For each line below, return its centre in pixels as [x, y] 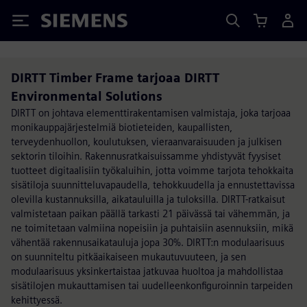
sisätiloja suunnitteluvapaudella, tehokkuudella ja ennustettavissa [153, 185]
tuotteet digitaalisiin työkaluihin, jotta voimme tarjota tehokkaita [152, 170]
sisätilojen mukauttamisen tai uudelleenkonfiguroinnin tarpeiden [152, 285]
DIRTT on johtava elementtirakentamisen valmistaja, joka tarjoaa [151, 113]
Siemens [64, 23]
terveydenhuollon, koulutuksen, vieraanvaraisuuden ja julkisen [146, 142]
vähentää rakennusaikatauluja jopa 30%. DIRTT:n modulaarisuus [148, 242]
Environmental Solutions [87, 96]
